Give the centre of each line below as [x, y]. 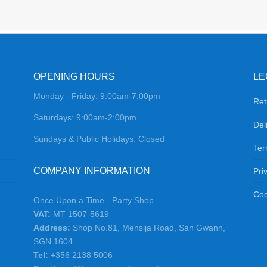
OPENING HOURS [74, 77]
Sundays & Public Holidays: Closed [99, 139]
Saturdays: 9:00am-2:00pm [85, 118]
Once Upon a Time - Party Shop [93, 201]
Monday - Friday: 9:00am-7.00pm [97, 96]
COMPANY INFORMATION [91, 171]
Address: [53, 228]
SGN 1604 [53, 242]
